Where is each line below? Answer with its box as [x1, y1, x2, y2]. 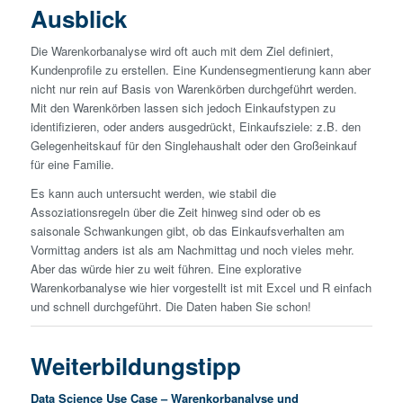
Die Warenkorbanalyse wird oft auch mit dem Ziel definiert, [30, 41, 334, 59]
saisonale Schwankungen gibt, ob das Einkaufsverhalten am [30, 221, 345, 239]
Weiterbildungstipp [30, 348, 241, 382]
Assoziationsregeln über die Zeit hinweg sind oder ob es [30, 202, 321, 220]
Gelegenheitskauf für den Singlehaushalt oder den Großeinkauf [30, 136, 357, 154]
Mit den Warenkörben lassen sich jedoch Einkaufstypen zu [30, 98, 336, 116]
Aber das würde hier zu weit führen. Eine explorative [30, 259, 301, 277]
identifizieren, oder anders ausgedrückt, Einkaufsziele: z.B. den [30, 117, 361, 135]
